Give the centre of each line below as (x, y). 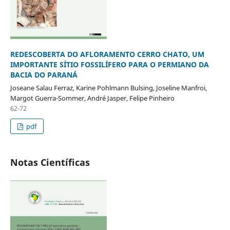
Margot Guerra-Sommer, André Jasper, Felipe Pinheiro (92, 98)
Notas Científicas (50, 162)
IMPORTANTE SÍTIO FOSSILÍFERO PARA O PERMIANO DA (109, 64)
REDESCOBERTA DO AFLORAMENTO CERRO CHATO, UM (107, 54)
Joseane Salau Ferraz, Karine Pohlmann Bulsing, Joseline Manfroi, (108, 88)
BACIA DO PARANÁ (44, 74)
